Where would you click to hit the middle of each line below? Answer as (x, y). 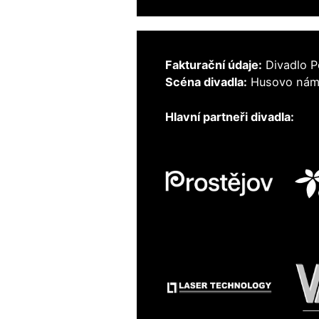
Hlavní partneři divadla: (230, 116)
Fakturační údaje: (214, 65)
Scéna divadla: (206, 82)
